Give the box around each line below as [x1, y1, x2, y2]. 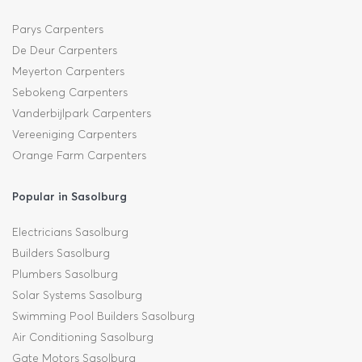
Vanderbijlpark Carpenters [12, 106, 151, 120]
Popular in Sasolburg [12, 188, 127, 204]
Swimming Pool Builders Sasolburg [12, 309, 195, 323]
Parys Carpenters [12, 22, 103, 36]
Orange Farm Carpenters [12, 148, 146, 162]
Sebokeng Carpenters [12, 85, 128, 99]
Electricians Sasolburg [12, 225, 128, 239]
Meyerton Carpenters [12, 64, 124, 78]
